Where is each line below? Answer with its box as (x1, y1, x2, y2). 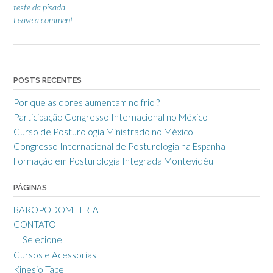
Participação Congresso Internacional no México (13, 112, 208, 123)
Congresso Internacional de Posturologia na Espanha (13, 141, 225, 152)
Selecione (23, 234, 62, 246)
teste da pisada (13, 2, 65, 13)
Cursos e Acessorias (13, 249, 96, 261)
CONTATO (13, 219, 56, 230)
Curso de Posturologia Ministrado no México (13, 126, 193, 138)
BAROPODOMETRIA (13, 204, 99, 216)
